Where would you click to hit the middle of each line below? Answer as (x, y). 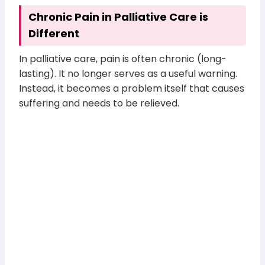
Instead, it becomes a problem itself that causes (132, 88)
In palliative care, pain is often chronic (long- (123, 59)
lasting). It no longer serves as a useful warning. (128, 73)
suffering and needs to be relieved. (99, 103)
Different (54, 33)
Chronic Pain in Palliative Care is (119, 17)
